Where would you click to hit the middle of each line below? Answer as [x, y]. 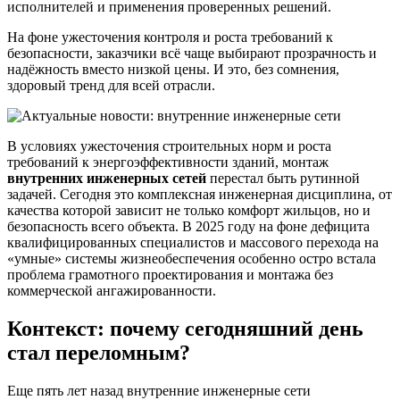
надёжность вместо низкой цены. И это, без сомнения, [173, 70]
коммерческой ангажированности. [112, 291]
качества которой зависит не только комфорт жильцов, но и [189, 211]
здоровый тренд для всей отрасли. [111, 86]
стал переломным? [99, 353]
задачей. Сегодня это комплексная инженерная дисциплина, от [200, 195]
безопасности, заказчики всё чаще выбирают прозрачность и [192, 54]
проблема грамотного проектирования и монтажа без [170, 275]
